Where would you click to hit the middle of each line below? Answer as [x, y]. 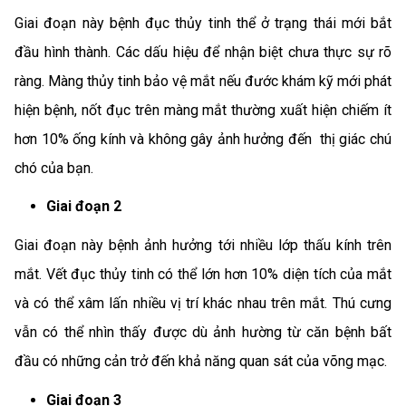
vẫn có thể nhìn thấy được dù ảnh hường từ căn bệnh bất [203, 332]
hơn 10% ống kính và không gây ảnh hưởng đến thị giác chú [203, 139]
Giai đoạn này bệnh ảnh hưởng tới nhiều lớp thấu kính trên [203, 245]
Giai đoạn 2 [84, 207]
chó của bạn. [54, 168]
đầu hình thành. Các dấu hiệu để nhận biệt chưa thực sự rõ [203, 52]
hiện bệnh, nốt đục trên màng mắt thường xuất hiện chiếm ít [203, 110]
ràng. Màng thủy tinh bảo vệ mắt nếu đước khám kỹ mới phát [203, 81]
